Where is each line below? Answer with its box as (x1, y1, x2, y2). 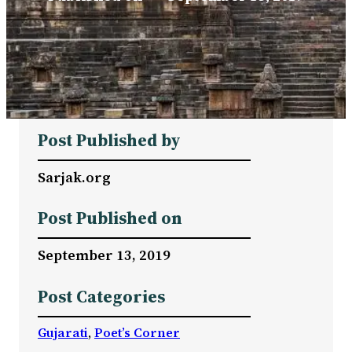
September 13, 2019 (38, 245, 170, 266)
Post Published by (38, 128, 181, 152)
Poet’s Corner (94, 323, 180, 341)
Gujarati (38, 323, 88, 341)
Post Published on (38, 207, 182, 230)
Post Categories (38, 284, 165, 308)
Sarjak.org (38, 167, 111, 187)
